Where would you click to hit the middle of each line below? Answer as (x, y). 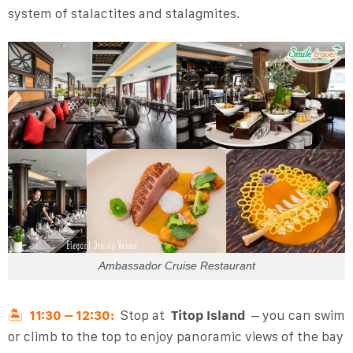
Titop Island (208, 316)
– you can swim (295, 316)
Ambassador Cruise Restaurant (176, 266)
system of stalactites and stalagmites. (123, 13)
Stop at (144, 316)
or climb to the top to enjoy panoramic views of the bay (175, 337)
